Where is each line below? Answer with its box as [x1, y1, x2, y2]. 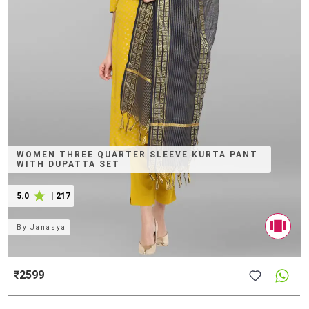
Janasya [30, 223, 67, 231]
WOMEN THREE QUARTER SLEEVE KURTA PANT [17, 149, 259, 159]
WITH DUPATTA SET [17, 159, 121, 169]
